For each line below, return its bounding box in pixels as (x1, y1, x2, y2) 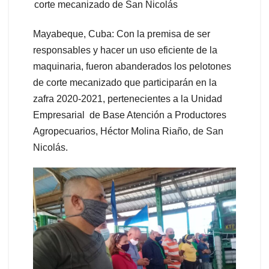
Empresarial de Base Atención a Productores (33, 110, 226, 121)
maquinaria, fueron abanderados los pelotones (33, 61, 231, 72)
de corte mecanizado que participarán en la (33, 77, 217, 88)
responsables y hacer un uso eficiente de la (33, 45, 217, 56)
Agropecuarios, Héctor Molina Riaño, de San (33, 126, 223, 137)
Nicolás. (33, 142, 68, 153)
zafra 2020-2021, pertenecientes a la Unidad (33, 94, 222, 104)
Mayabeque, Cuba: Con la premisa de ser (33, 29, 210, 40)
